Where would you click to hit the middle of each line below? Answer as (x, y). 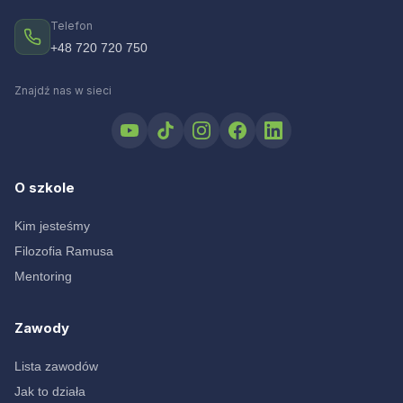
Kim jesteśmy (52, 225)
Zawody (42, 327)
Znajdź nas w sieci (63, 90)
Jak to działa (50, 391)
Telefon (72, 25)
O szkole (45, 187)
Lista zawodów (56, 366)
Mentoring (43, 276)
